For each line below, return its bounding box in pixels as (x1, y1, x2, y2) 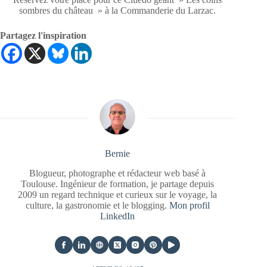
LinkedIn (100, 211, 135, 222)
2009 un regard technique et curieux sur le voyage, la (18, 190, 218, 200)
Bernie (105, 148, 131, 159)
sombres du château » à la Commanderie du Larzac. (19, 5, 216, 16)
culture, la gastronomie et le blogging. (25, 200, 169, 211)
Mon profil (169, 200, 210, 211)
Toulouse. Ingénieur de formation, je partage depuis (21, 179, 215, 190)
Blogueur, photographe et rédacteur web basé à (29, 168, 206, 179)
